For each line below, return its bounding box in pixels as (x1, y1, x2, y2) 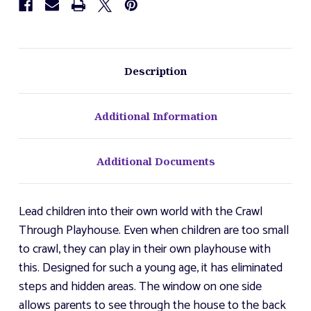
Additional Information (94, 109, 217, 124)
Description (124, 64, 187, 78)
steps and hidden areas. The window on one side (19, 276, 262, 298)
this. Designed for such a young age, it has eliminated (19, 258, 283, 279)
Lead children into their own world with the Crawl (19, 201, 262, 223)
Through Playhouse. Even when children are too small (19, 220, 289, 242)
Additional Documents (96, 154, 215, 169)
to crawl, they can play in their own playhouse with (19, 239, 271, 260)
